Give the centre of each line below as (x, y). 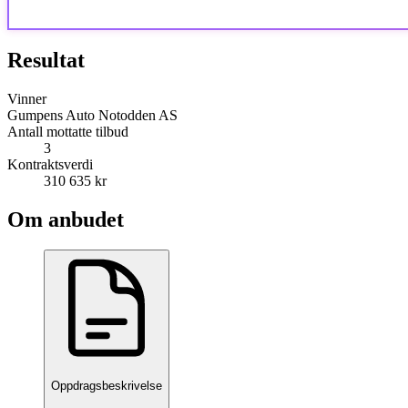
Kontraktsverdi (50, 164)
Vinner (27, 98)
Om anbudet (66, 219)
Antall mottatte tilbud (68, 131)
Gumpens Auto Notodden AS (92, 115)
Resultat (46, 60)
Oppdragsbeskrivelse (107, 385)
